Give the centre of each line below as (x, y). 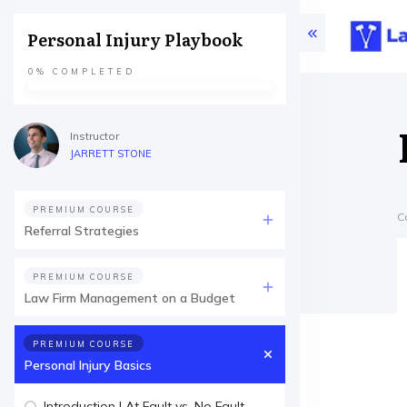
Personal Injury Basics (88, 365)
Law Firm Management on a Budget (130, 298)
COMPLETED (91, 71)
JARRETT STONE (111, 154)
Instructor (94, 136)
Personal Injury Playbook (135, 40)
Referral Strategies (82, 231)
